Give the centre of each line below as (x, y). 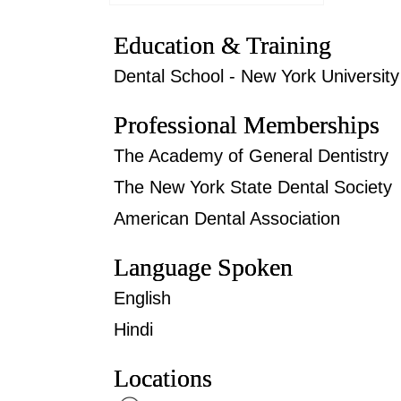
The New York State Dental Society (253, 187)
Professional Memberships (247, 124)
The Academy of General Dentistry (251, 155)
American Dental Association (227, 218)
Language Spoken (203, 267)
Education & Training (222, 45)
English (142, 298)
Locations (163, 378)
